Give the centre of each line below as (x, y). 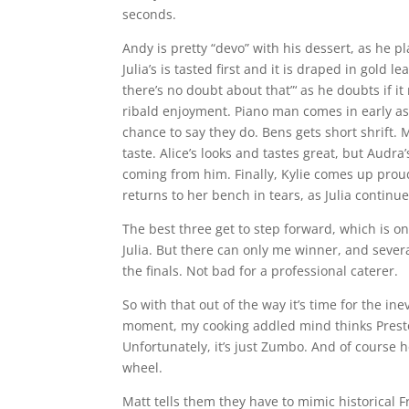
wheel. (143, 368)
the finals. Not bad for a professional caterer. (261, 271)
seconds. (150, 15)
